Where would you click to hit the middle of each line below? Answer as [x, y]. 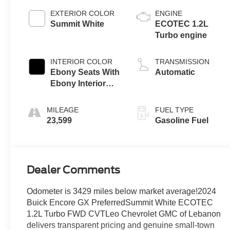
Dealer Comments [74, 170]
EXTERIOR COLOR [83, 14]
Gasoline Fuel [182, 121]
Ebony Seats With [85, 72]
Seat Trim [69, 118]
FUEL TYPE [175, 110]
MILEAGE [63, 110]
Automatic [175, 72]
